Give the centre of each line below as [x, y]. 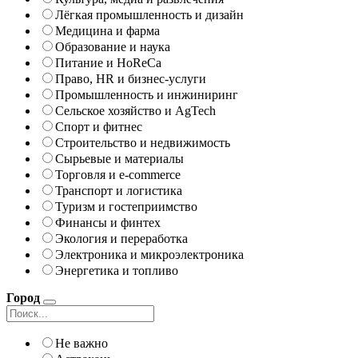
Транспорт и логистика [119, 190]
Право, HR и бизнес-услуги [131, 78]
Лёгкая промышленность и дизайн [149, 14]
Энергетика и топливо [117, 270]
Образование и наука [113, 46]
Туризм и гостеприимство [126, 206]
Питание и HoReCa [108, 62]
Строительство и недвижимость [143, 142]
